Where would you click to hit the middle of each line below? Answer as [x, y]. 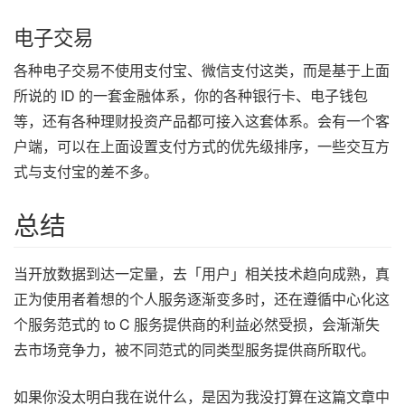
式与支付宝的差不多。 [86, 171]
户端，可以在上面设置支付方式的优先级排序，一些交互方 [202, 146]
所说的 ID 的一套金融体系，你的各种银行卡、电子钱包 [191, 95]
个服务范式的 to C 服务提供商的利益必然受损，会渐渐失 [197, 324]
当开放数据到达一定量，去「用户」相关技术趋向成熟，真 [202, 273]
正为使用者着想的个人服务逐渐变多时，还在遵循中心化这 [202, 298]
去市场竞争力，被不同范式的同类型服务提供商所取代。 [194, 349]
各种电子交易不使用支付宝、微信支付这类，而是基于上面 [202, 70]
